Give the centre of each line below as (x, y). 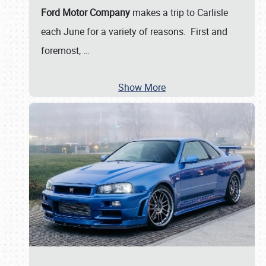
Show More (142, 87)
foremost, (62, 50)
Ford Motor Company (85, 12)
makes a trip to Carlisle (179, 12)
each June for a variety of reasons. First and (134, 31)
